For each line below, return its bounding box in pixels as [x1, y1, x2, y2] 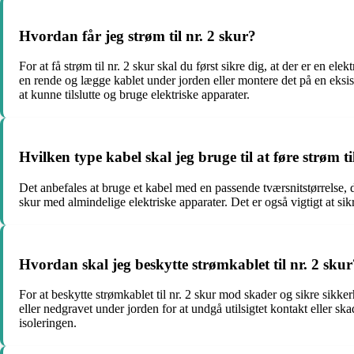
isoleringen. [19, 316, 77, 330]
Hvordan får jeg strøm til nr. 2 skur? [19, 27, 256, 44]
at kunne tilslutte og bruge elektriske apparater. [19, 88, 250, 102]
